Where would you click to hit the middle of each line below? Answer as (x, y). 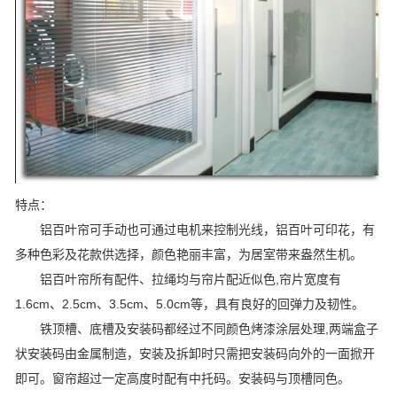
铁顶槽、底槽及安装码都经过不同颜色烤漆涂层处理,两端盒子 (197, 328)
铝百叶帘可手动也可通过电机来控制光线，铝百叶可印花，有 (195, 229)
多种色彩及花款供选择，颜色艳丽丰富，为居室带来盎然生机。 (192, 254)
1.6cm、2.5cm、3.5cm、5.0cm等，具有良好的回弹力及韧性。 (193, 304)
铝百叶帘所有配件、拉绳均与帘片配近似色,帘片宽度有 (178, 279)
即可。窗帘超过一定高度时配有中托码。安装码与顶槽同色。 (184, 378)
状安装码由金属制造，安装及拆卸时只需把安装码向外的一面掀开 (195, 353)
